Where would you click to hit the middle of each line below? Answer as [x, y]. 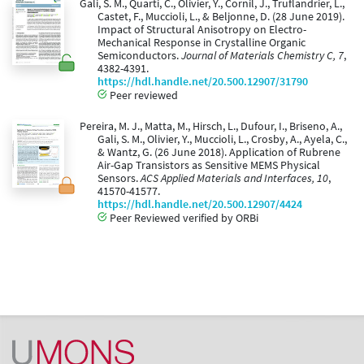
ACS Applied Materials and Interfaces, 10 [234, 179]
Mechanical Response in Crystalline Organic [201, 43]
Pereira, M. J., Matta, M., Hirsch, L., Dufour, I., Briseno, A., [210, 127]
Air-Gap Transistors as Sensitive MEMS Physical [209, 166]
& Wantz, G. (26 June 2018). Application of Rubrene [219, 153]
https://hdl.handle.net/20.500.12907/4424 [200, 205]
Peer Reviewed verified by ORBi [183, 218]
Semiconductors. [139, 56]
